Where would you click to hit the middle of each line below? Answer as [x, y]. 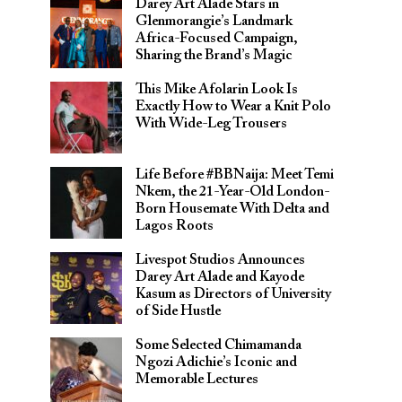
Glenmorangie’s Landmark [214, 22]
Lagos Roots [175, 226]
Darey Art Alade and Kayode [220, 277]
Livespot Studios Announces [220, 260]
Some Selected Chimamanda [218, 345]
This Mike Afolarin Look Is [217, 90]
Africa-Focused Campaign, [217, 39]
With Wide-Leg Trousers [211, 124]
